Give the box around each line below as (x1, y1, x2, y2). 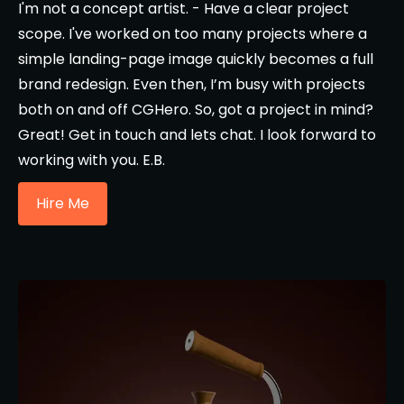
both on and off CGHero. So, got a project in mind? (18, 99, 373, 120)
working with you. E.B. (18, 150, 165, 170)
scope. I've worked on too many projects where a (18, 23, 367, 44)
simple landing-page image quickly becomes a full (18, 49, 373, 69)
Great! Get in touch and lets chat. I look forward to (18, 124, 376, 145)
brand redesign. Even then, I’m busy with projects (18, 74, 365, 95)
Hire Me (36, 193, 89, 214)
